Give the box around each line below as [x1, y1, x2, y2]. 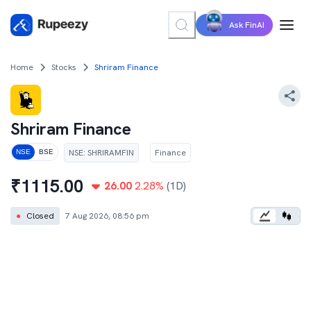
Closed [26, 210, 54, 221]
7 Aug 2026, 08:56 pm [65, 210, 149, 221]
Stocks [51, 62, 76, 73]
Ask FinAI [229, 19, 264, 31]
